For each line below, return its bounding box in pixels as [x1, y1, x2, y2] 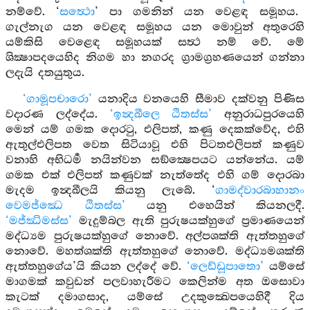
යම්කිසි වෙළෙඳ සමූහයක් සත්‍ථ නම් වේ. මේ [6, 36, 304, 49]
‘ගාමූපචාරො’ [22, 93, 92, 106]
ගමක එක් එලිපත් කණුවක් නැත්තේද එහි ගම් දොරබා [6, 169, 304, 182]
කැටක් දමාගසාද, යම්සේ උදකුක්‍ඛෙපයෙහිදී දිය [6, 291, 304, 304]
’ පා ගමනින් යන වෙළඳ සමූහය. [95, 6, 298, 19]
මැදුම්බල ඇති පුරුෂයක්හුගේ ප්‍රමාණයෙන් [72, 215, 304, 228]
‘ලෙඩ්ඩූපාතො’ [187, 260, 264, 273]
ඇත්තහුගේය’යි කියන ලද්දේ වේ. [6, 260, 187, 273]
